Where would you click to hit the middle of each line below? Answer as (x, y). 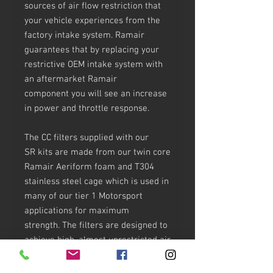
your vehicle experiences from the (92, 20)
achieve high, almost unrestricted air (97, 240)
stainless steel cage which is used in (97, 181)
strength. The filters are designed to (96, 225)
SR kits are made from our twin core (97, 152)
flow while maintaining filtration (88, 254)
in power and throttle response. (87, 108)
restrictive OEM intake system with (94, 64)
